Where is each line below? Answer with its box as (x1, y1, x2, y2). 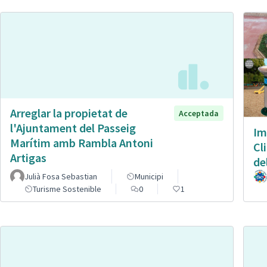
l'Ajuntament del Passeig (10, 120, 136, 135)
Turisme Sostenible (33, 184, 101, 195)
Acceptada (179, 107, 219, 119)
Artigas (10, 150, 46, 165)
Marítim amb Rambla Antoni (10, 135, 153, 150)
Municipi (135, 171, 163, 182)
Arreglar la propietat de (10, 105, 128, 120)
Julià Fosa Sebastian (24, 171, 97, 182)
